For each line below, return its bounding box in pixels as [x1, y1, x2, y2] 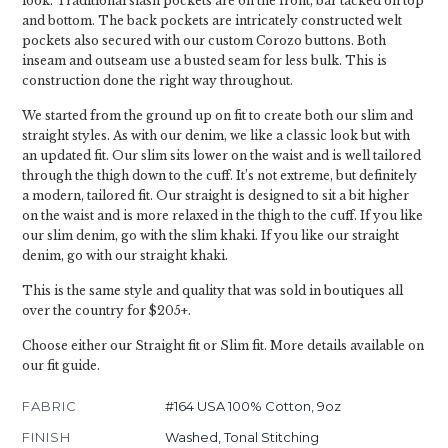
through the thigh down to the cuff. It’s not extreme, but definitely [22, 168, 417, 183]
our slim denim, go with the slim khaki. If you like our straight [22, 228, 399, 243]
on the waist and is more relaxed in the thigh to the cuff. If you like [22, 208, 423, 223]
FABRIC [22, 398, 77, 414]
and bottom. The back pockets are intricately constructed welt [22, 13, 402, 28]
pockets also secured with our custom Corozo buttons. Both [22, 33, 386, 48]
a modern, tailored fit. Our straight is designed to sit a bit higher [22, 188, 409, 203]
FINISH [22, 429, 71, 445]
